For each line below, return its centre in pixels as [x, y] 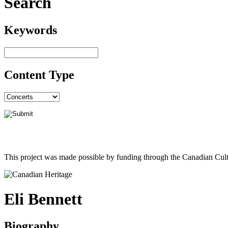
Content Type [39, 75]
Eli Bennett [43, 199]
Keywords [31, 30]
